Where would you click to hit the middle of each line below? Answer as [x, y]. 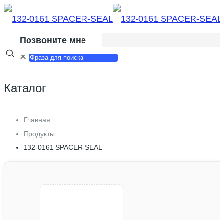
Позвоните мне [53, 40]
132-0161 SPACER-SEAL [63, 147]
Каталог [25, 88]
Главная [37, 120]
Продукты [39, 133]
